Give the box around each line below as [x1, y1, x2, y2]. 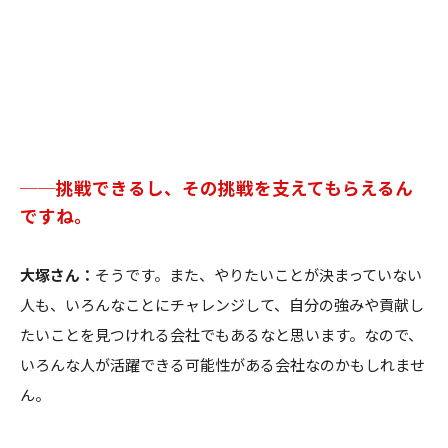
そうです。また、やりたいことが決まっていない [95, 263, 422, 285]
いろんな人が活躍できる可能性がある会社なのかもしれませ [20, 353, 425, 375]
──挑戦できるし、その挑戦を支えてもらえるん [20, 174, 413, 200]
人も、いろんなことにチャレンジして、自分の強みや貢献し [20, 293, 424, 315]
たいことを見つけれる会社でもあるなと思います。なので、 [20, 323, 423, 345]
